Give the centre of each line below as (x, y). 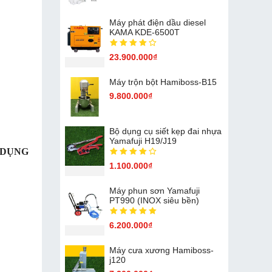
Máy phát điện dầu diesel (157, 22)
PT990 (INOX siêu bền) (154, 200)
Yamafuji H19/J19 (143, 141)
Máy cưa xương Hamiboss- (161, 250)
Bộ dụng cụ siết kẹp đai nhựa (165, 131)
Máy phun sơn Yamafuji (154, 190)
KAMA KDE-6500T (144, 32)
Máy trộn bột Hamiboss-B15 (163, 82)
